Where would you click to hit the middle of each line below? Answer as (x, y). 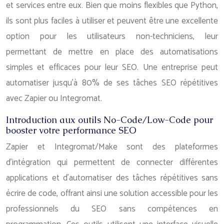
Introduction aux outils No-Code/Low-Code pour (109, 120)
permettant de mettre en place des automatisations (112, 52)
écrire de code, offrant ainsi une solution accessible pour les (112, 193)
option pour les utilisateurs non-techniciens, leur (112, 36)
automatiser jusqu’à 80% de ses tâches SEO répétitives (112, 83)
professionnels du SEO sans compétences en (112, 209)
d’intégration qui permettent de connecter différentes (112, 162)
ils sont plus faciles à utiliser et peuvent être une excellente (112, 21)
